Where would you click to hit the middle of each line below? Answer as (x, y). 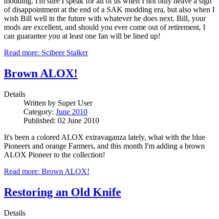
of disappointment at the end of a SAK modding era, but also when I (109, 10)
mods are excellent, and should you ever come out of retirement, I (105, 27)
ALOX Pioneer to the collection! (55, 155)
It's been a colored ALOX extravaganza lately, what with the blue (105, 137)
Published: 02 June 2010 (61, 121)
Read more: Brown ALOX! (47, 172)
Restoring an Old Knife (63, 192)
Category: (40, 112)
